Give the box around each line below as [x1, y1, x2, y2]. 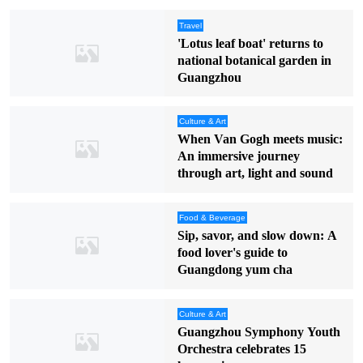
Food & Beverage [178, 213, 246, 223]
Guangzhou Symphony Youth [177, 325, 340, 340]
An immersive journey [177, 149, 300, 164]
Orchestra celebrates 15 [177, 342, 306, 357]
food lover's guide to [177, 246, 288, 260]
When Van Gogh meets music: [177, 132, 343, 147]
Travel [178, 20, 202, 30]
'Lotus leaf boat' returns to [177, 36, 323, 50]
